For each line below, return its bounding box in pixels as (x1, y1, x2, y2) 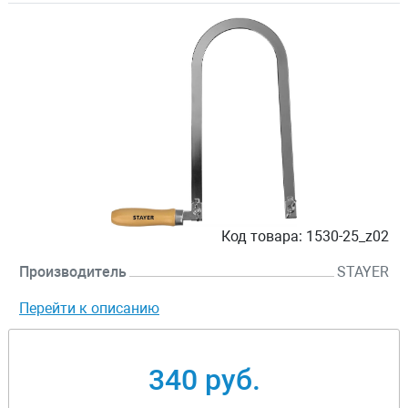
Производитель (19, 263, 127, 281)
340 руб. (148, 362, 260, 398)
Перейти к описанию (19, 300, 159, 318)
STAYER (337, 263, 389, 281)
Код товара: (221, 228, 302, 246)
